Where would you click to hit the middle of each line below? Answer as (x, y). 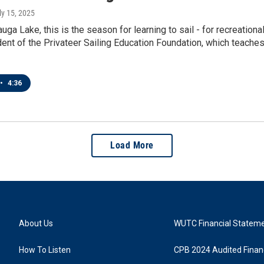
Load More (132, 146)
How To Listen (45, 250)
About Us (36, 224)
